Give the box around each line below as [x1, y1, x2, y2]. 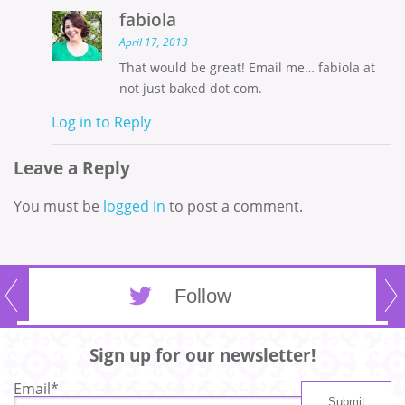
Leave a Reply [14, 155, 130, 180]
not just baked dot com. [118, 79, 262, 97]
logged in [103, 195, 165, 216]
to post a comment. [165, 195, 303, 216]
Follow [174, 284, 231, 307]
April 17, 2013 [118, 33, 188, 50]
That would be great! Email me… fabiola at [118, 58, 375, 76]
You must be [14, 195, 103, 216]
